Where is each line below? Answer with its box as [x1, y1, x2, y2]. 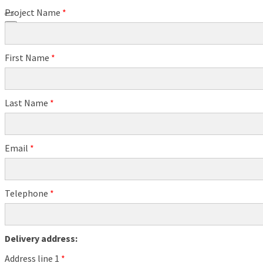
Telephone [5, 187, 50, 200]
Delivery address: [5, 232, 77, 245]
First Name [5, 52, 51, 64]
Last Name [5, 97, 50, 109]
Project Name [5, 6, 62, 19]
